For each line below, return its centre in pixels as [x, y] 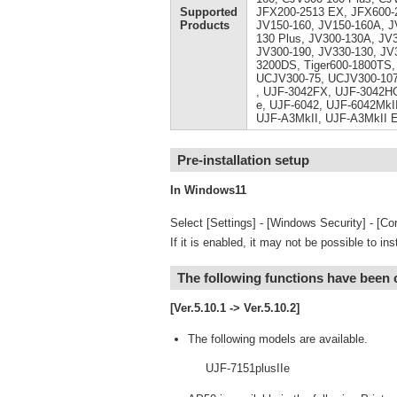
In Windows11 [208, 190]
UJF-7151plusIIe [248, 368]
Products [205, 25]
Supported [209, 12]
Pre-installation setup [243, 160]
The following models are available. [278, 339]
